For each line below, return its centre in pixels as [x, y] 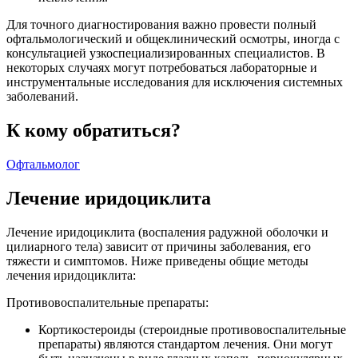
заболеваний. [42, 97]
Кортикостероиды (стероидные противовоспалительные [192, 329]
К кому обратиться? [93, 131]
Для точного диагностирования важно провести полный [161, 25]
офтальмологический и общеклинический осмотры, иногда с [173, 39]
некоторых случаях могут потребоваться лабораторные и [162, 68]
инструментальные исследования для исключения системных [175, 82]
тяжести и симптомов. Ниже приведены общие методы [157, 261]
